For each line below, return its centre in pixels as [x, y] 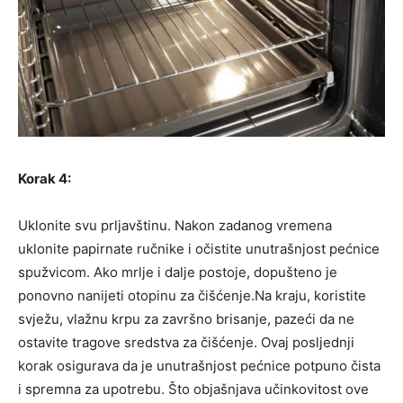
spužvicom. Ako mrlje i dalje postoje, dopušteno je [178, 273]
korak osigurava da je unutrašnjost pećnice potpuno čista [199, 366]
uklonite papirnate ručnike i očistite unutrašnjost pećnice [199, 249]
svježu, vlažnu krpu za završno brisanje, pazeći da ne [186, 319]
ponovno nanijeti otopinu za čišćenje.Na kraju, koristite [192, 296]
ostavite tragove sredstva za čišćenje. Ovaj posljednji [186, 343]
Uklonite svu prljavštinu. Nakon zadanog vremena [175, 226]
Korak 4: [45, 179]
